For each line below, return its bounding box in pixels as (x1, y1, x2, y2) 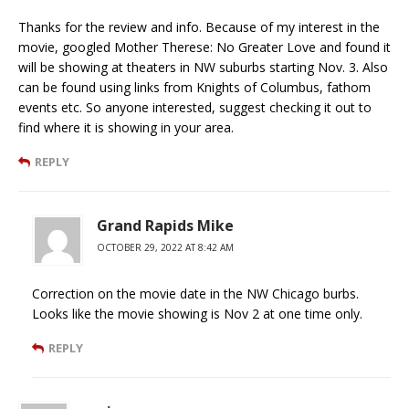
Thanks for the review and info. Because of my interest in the (18, 17, 380, 36)
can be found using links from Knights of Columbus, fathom (18, 78, 371, 96)
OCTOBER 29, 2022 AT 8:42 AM (97, 240, 234, 254)
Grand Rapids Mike (97, 215, 234, 236)
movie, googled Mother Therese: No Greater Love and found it (18, 37, 391, 56)
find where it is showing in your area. (18, 118, 234, 136)
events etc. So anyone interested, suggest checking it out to (18, 98, 372, 116)
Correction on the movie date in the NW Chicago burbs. (32, 284, 359, 302)
